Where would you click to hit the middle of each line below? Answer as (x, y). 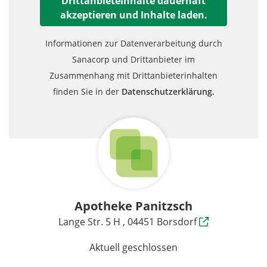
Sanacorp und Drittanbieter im (133, 59)
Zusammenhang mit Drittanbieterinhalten (133, 75)
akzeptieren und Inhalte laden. (133, 15)
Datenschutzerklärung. (168, 91)
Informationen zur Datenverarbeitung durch (133, 43)
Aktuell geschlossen (133, 247)
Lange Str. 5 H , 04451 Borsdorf (129, 222)
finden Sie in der (87, 91)
